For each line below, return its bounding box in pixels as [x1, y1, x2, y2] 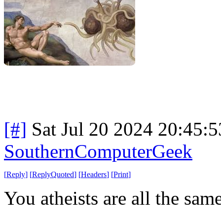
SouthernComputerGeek [4, 140, 192, 162]
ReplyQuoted [32, 170, 74, 179]
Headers [81, 170, 107, 179]
